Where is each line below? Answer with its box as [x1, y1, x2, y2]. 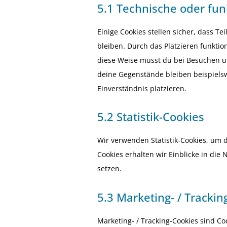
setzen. [97, 164, 122, 174]
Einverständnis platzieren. [97, 84, 186, 94]
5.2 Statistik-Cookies [97, 109, 204, 125]
